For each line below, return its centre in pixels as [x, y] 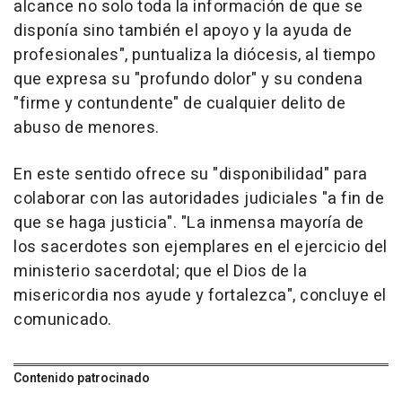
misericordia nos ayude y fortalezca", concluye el [200, 296]
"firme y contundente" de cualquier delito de [179, 104]
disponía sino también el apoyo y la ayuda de [183, 31]
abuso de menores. [87, 128]
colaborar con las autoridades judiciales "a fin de [199, 199]
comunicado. [63, 320]
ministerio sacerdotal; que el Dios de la [160, 271]
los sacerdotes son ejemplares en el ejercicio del [201, 247]
